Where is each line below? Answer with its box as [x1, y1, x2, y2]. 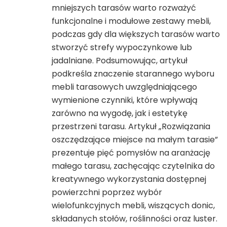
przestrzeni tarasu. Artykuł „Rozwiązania [52, 120, 210, 132]
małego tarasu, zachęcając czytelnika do [52, 160, 215, 172]
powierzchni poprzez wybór [52, 186, 162, 198]
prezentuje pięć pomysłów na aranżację [52, 146, 210, 159]
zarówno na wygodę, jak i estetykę [52, 107, 187, 119]
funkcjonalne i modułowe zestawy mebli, [52, 15, 211, 27]
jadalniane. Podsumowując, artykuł [52, 54, 187, 66]
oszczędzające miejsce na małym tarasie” [52, 133, 218, 145]
